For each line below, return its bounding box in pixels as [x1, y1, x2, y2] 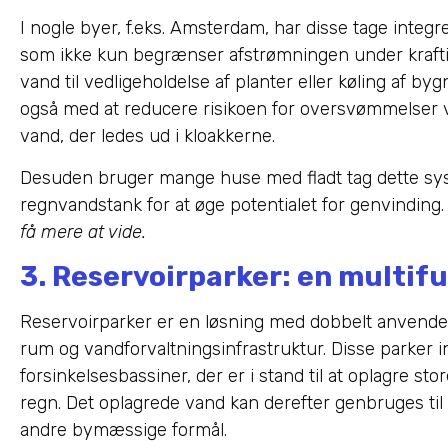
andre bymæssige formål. [20, 418, 227, 441]
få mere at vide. [20, 220, 146, 243]
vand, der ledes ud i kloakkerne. [20, 125, 275, 148]
